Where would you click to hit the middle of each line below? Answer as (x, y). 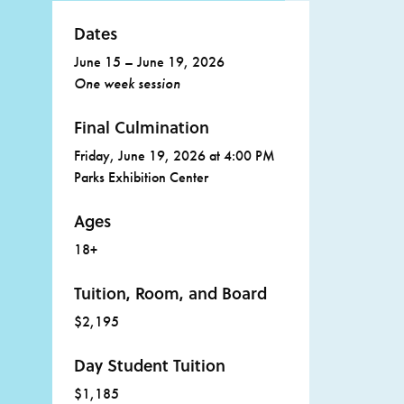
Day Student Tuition (149, 366)
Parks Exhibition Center (141, 178)
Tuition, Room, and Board (170, 294)
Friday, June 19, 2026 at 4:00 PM (174, 156)
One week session (127, 84)
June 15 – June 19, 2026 (149, 62)
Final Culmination (141, 128)
